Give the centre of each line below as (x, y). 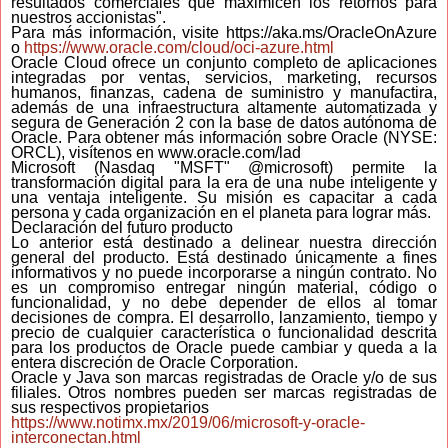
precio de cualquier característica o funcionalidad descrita (224, 332)
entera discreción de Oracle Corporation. (154, 362)
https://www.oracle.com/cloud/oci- (142, 47)
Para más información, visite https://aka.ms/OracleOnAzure (224, 32)
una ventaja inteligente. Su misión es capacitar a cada (224, 197)
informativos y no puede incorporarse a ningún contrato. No (224, 272)
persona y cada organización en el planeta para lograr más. (221, 212)
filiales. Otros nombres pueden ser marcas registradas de (224, 392)
